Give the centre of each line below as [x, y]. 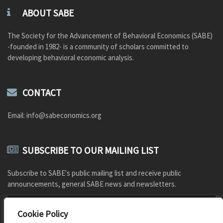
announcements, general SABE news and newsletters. [92, 184]
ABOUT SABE [48, 13]
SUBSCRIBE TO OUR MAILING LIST [91, 150]
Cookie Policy [43, 214]
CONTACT [42, 93]
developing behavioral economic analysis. [71, 57]
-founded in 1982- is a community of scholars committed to [98, 47]
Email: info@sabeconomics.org [55, 115]
